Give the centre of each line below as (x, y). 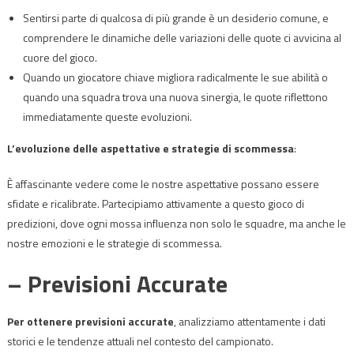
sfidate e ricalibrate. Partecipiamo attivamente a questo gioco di (155, 203)
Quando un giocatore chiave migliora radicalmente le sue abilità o (175, 77)
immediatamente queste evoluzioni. (107, 116)
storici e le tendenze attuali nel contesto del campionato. (140, 341)
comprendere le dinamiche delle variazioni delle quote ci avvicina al (182, 37)
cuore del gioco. (60, 57)
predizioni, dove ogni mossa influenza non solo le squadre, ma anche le (176, 223)
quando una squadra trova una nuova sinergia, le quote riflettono (175, 96)
